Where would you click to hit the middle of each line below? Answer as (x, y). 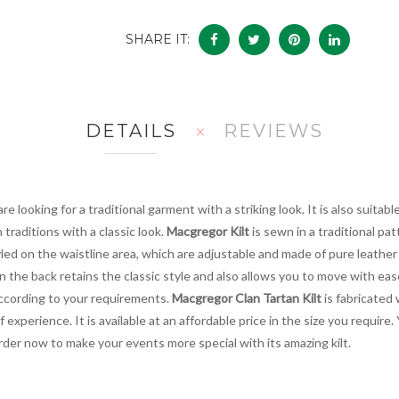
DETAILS (130, 130)
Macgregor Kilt (208, 231)
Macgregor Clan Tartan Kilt (247, 297)
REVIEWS (273, 130)
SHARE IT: (157, 39)
